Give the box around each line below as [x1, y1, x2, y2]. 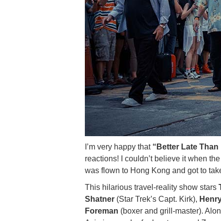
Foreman [85, 207, 118, 215]
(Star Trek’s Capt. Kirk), [114, 195, 197, 203]
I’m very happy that [85, 143, 150, 151]
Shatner [85, 195, 114, 203]
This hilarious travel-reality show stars [85, 183, 219, 191]
